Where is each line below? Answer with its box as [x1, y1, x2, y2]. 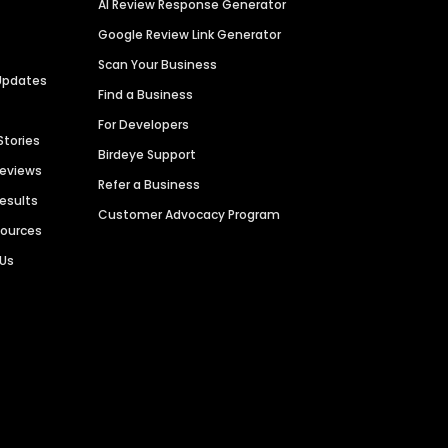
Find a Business [98, 86, 194, 104]
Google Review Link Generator [98, 26, 282, 44]
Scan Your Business [98, 56, 218, 74]
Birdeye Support [98, 146, 197, 164]
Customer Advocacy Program [98, 206, 281, 224]
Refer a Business [98, 176, 201, 194]
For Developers [98, 116, 190, 134]
